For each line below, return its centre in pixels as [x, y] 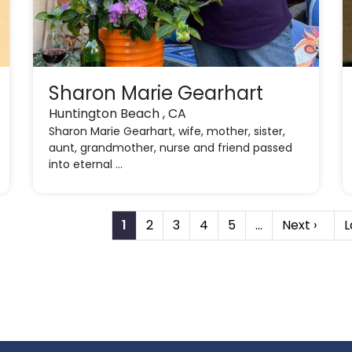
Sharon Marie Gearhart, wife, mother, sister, [167, 131]
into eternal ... [86, 164]
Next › [300, 225]
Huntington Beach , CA [118, 114]
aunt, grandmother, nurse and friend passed [171, 148]
